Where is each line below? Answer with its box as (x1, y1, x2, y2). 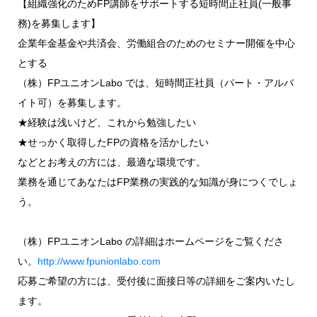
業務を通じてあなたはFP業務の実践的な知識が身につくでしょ (17, 176, 298, 188)
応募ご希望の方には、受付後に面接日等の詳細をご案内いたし (17, 275, 295, 287)
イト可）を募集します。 (17, 97, 127, 108)
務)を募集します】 (17, 18, 100, 29)
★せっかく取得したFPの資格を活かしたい (17, 137, 209, 148)
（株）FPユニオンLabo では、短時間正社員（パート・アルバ (17, 77, 294, 88)
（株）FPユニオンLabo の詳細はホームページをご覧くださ (17, 236, 284, 247)
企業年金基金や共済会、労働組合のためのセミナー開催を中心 (17, 38, 295, 49)
